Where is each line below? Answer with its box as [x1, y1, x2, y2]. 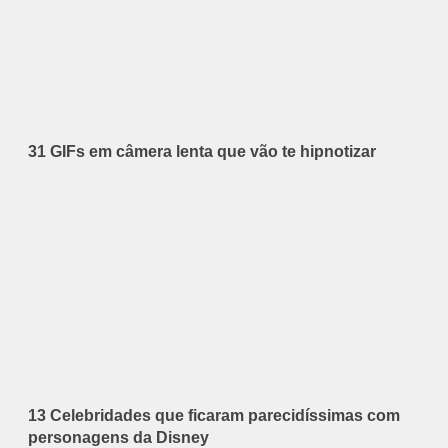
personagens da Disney [28, 428, 209, 446]
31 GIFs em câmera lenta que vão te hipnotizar [28, 142, 376, 160]
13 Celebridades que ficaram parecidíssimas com [28, 406, 400, 424]
